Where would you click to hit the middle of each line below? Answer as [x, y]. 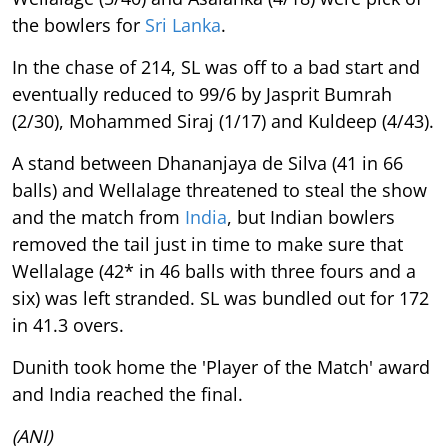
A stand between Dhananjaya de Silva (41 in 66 [207, 162]
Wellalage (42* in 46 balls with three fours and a [214, 270]
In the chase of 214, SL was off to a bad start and [216, 66]
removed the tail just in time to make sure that [207, 243]
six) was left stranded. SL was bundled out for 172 [220, 297]
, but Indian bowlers [311, 216]
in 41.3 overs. [68, 324]
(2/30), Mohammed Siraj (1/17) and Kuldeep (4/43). [223, 120]
